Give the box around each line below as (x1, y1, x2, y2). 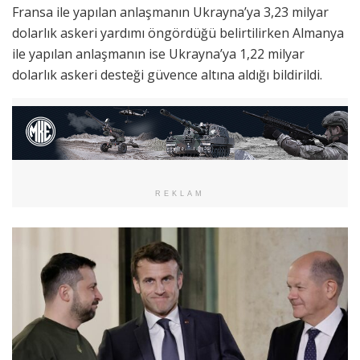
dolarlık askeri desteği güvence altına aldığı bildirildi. (12, 65, 322, 84)
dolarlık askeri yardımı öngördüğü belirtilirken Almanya (12, 23, 344, 42)
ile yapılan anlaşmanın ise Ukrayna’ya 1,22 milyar (12, 44, 305, 63)
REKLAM (155, 190, 205, 198)
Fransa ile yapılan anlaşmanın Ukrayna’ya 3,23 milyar (12, 2, 329, 21)
